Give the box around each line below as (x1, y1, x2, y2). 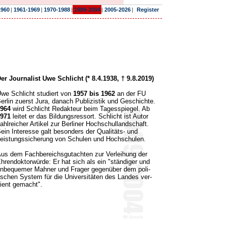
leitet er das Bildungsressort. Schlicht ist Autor (11, 112, 148, 120)
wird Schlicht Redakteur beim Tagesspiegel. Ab (11, 105, 150, 112)
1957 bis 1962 (73, 90, 115, 97)
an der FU (115, 90, 146, 97)
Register (137, 7, 159, 13)
